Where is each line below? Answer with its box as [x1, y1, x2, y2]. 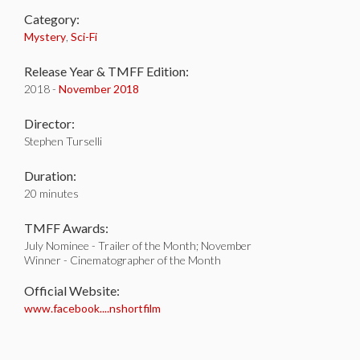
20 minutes [24, 186, 79, 200]
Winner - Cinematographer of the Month [24, 253, 221, 267]
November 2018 [59, 82, 139, 96]
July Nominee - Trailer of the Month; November [24, 239, 252, 252]
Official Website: [24, 283, 120, 298]
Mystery [24, 30, 66, 43]
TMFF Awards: [24, 220, 108, 235]
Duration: [24, 168, 76, 183]
